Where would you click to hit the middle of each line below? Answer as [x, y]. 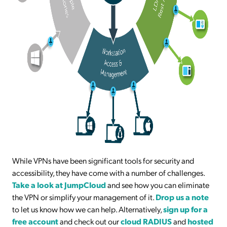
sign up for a [185, 209]
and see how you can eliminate [158, 185]
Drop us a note [182, 197]
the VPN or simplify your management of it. [84, 197]
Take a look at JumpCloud [59, 185]
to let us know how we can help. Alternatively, [88, 209]
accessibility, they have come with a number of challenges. [108, 173]
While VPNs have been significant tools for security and [103, 161]
